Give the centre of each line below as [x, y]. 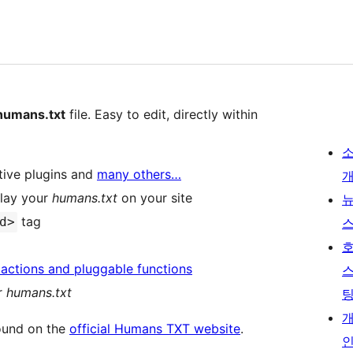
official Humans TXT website [155, 329]
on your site [155, 198]
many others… [139, 175]
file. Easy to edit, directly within [162, 115]
